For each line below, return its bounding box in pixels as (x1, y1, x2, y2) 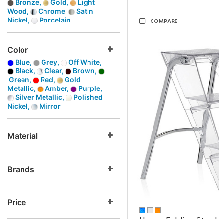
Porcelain (38, 16, 71, 24)
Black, (14, 66, 37, 75)
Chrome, (37, 7, 68, 15)
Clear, (43, 66, 65, 75)
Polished (72, 93, 103, 101)
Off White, (67, 58, 102, 66)
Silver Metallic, (14, 93, 66, 101)
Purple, (77, 84, 102, 92)
